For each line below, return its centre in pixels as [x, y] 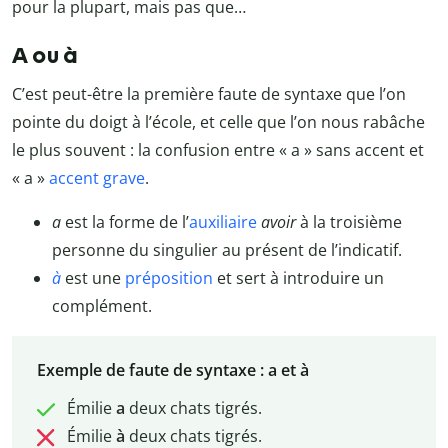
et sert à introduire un [298, 277]
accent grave [97, 177]
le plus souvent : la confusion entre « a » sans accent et [218, 149]
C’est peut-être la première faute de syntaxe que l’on [209, 93]
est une [93, 277]
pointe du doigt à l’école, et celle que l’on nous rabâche [218, 121]
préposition [169, 277]
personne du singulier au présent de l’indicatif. [227, 249]
